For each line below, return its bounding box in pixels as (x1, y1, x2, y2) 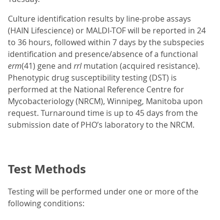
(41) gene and (22, 60, 74, 72)
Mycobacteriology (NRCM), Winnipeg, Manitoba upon (8, 96, 203, 107)
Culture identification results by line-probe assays (8, 13, 191, 25)
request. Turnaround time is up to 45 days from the (8, 108, 198, 119)
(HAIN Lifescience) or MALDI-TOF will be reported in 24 (8, 25, 206, 36)
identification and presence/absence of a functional (8, 49, 198, 60)
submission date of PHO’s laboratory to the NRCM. (8, 119, 194, 131)
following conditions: (8, 198, 84, 209)
